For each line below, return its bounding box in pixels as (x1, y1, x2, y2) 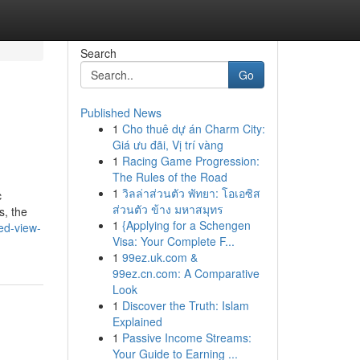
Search (80, 45, 117, 61)
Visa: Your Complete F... (112, 233, 235, 249)
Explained (112, 313, 162, 329)
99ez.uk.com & (121, 249, 198, 265)
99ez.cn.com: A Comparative (112, 265, 260, 281)
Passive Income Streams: (121, 329, 252, 346)
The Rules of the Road (112, 169, 227, 185)
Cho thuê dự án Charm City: (121, 121, 265, 137)
